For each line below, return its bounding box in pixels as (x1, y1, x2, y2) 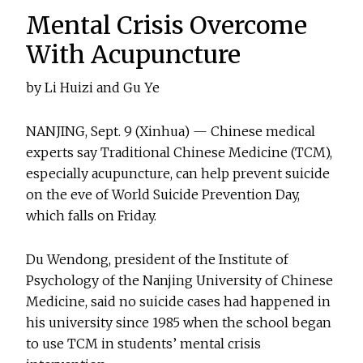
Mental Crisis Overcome (26, 10, 308, 41)
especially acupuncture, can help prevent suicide (26, 165, 331, 182)
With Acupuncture (26, 39, 241, 70)
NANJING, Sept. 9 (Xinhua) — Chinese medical (26, 123, 316, 140)
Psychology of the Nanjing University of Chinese (26, 272, 334, 289)
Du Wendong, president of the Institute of (26, 251, 289, 268)
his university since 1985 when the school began (26, 314, 332, 331)
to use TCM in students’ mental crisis (26, 335, 262, 352)
